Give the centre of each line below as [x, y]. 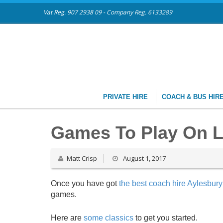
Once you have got [85, 183]
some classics [109, 218]
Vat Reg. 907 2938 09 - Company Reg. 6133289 [108, 12]
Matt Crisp [82, 158]
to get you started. [166, 218]
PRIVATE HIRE [126, 97]
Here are [67, 218]
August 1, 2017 [144, 158]
